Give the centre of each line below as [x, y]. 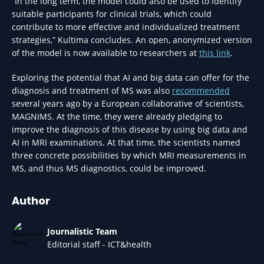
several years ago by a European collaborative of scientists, [128, 103]
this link [215, 53]
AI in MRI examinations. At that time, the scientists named [126, 142]
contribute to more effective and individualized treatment [126, 27]
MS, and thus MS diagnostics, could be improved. [109, 168]
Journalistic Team [82, 231]
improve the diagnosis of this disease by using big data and [130, 129]
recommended [201, 90]
